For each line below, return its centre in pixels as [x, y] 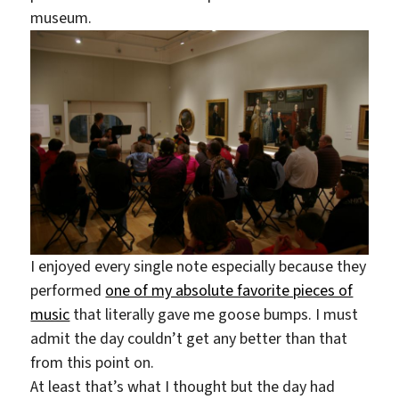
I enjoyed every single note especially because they [199, 266]
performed [68, 290]
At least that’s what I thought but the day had [183, 386]
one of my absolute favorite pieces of [229, 290]
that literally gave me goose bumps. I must [214, 314]
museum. [61, 17]
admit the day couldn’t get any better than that [189, 338]
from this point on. [93, 362]
